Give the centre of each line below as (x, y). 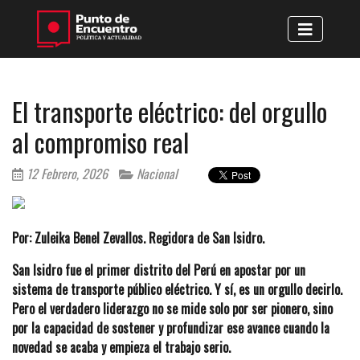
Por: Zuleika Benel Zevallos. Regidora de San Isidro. (138, 237)
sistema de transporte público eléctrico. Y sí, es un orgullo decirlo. (177, 289)
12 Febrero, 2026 (65, 173)
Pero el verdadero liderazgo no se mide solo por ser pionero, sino (172, 308)
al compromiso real (100, 141)
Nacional (155, 173)
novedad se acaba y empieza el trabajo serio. (121, 347)
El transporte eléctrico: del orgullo (170, 111)
